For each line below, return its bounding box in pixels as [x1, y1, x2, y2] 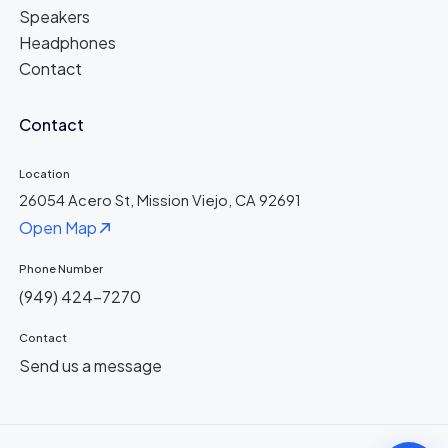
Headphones [19, 31, 117, 53]
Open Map [19, 216, 98, 238]
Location [19, 165, 71, 180]
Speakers [19, 5, 91, 27]
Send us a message [19, 355, 163, 377]
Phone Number [19, 260, 104, 275]
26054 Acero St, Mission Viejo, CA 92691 [19, 190, 302, 209]
